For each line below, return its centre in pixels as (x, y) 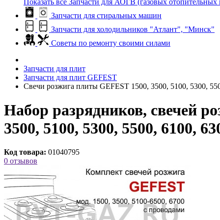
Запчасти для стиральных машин (105, 15)
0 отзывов (21, 161)
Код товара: (25, 152)
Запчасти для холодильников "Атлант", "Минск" (132, 29)
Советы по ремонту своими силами (111, 43)
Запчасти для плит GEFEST (70, 77)
